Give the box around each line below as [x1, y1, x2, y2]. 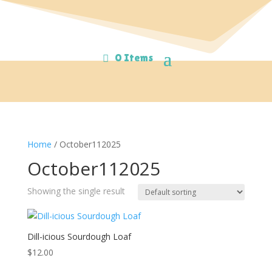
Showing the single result [27, 185, 125, 197]
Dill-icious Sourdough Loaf [27, 231, 131, 242]
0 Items [115, 52, 154, 64]
